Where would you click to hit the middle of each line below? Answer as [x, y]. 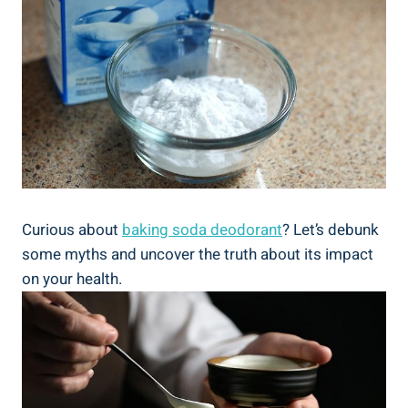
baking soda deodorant [202, 229]
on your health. [72, 279]
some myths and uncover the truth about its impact [198, 254]
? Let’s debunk [331, 229]
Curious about [72, 229]
